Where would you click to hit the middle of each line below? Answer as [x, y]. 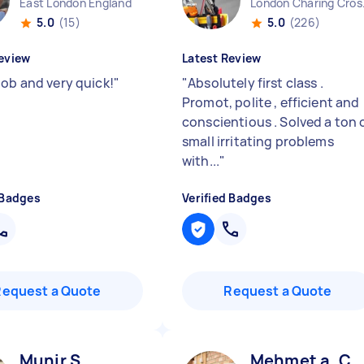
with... [201, 161]
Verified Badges [227, 198]
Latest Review [222, 58]
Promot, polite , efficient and [271, 102]
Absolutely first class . [256, 83]
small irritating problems [258, 141]
